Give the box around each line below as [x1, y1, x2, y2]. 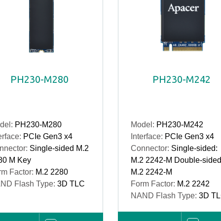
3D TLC [57, 180, 85, 188]
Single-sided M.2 [29, 144, 89, 152]
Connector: [131, 144, 171, 152]
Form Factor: [131, 180, 177, 188]
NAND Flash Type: [131, 191, 199, 200]
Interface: [131, 132, 165, 141]
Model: [131, 120, 156, 129]
